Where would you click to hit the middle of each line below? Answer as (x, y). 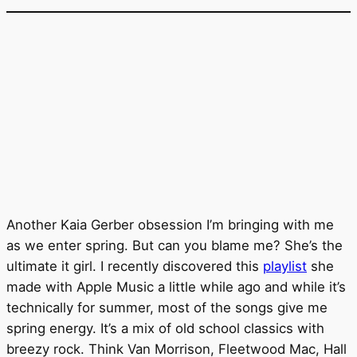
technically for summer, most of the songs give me (167, 308)
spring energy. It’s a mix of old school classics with (165, 329)
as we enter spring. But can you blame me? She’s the (175, 246)
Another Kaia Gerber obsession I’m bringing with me (170, 225)
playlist (285, 267)
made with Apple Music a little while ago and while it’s (176, 287)
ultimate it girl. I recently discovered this (135, 267)
